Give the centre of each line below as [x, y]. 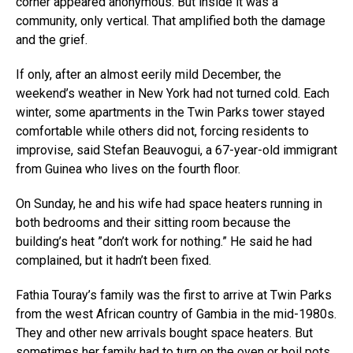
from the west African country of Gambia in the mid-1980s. [176, 314]
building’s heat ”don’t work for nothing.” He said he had [164, 241]
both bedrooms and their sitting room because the [153, 222]
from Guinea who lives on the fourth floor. [128, 169]
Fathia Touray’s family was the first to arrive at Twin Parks [174, 295]
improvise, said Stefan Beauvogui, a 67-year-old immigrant [176, 150]
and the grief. [52, 39]
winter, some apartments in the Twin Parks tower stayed [170, 112]
